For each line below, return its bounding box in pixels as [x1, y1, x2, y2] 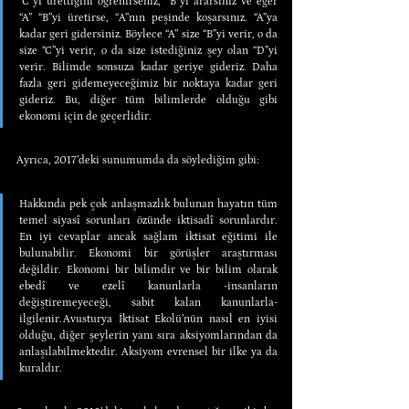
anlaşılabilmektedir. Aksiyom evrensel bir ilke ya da [19, 345, 278, 358]
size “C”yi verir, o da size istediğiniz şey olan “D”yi [19, 44, 278, 57]
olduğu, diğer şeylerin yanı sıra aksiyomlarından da [19, 329, 278, 341]
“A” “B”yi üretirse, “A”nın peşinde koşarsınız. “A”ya [19, 11, 278, 24]
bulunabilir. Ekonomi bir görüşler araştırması [19, 246, 278, 259]
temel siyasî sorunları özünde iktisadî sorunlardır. [19, 214, 278, 226]
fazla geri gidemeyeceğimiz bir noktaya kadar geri [19, 77, 278, 89]
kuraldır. [19, 362, 62, 374]
